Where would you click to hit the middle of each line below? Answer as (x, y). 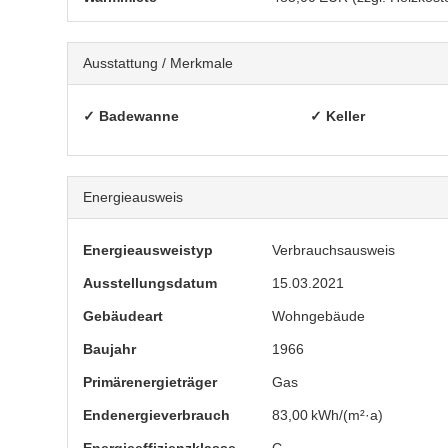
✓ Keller (338, 116)
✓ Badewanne (131, 116)
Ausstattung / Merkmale (158, 63)
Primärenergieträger (150, 382)
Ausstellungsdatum (150, 283)
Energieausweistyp (148, 250)
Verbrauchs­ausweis (334, 250)
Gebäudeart (123, 316)
